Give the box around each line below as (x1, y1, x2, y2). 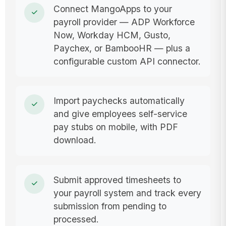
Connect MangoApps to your (53, 3, 172, 14)
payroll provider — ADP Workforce (53, 16, 195, 27)
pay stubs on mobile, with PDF (53, 122, 178, 133)
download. (53, 135, 96, 146)
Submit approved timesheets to (53, 175, 181, 186)
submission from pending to (53, 201, 166, 212)
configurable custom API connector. (53, 55, 201, 67)
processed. (53, 214, 99, 225)
